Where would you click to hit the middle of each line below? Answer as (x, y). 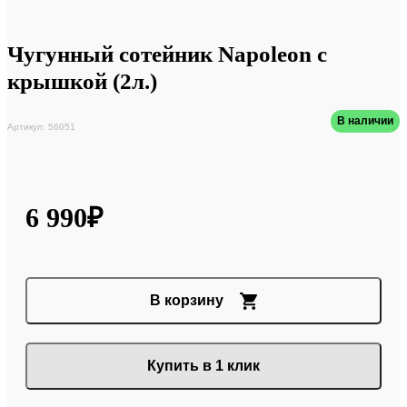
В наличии (365, 121)
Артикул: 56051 (41, 126)
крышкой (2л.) (82, 82)
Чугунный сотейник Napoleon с (167, 55)
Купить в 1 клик (203, 366)
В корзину (187, 301)
